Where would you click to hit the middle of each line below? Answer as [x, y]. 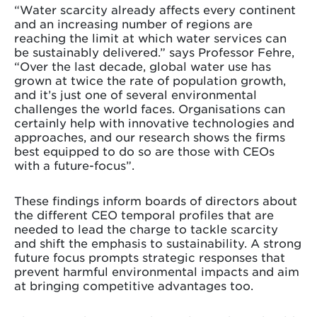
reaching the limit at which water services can [150, 37]
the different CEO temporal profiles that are [144, 214]
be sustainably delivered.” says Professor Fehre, [154, 51]
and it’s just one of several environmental [136, 94]
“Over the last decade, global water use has [143, 65]
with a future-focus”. [74, 165]
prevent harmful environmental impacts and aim [157, 271]
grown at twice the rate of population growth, [150, 80]
